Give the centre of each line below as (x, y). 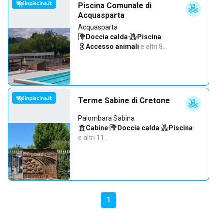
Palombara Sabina (106, 118)
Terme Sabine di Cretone (124, 101)
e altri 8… (154, 46)
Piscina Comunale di (115, 6)
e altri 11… (93, 138)
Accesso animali (112, 46)
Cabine (97, 128)
